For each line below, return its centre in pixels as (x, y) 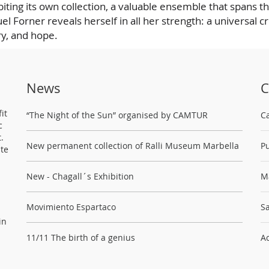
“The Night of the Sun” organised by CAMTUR (117, 115)
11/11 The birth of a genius (81, 237)
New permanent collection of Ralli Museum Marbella (133, 145)
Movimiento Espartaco (71, 207)
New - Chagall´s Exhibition (80, 176)
